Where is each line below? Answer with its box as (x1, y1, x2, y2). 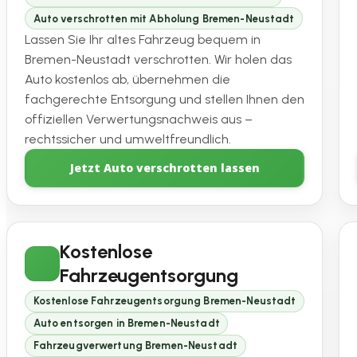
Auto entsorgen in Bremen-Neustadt (33, 317, 220, 330)
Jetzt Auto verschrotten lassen (69, 160, 260, 176)
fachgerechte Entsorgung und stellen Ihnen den (25, 92, 304, 108)
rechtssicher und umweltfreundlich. (25, 131, 231, 147)
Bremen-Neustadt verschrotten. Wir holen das (25, 52, 292, 68)
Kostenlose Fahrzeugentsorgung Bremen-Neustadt (33, 295, 296, 308)
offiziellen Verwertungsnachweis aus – (25, 112, 253, 127)
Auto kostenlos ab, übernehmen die (25, 72, 230, 88)
